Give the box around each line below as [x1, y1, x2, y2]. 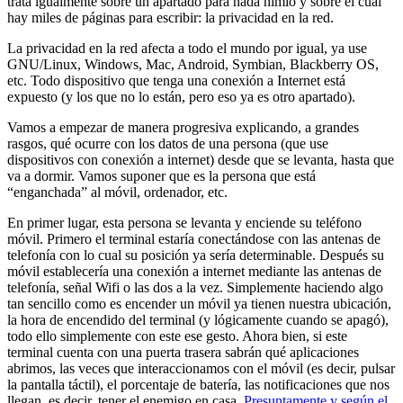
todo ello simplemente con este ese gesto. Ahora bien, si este [7, 327, 347, 344]
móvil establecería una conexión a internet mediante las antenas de [7, 263, 381, 279]
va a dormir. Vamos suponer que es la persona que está [7, 167, 316, 184]
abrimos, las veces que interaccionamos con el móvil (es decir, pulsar [7, 360, 395, 376]
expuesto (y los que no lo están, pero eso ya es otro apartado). [7, 88, 355, 104]
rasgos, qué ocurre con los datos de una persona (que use [7, 135, 328, 151]
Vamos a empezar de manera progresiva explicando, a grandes [7, 119, 359, 135]
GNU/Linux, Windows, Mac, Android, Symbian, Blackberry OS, [7, 56, 379, 72]
